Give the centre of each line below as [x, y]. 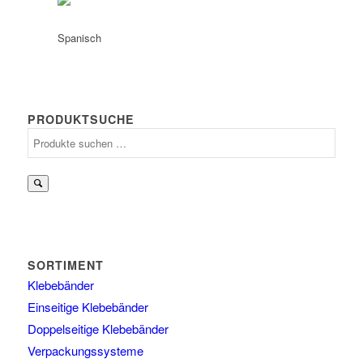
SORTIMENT [65, 265]
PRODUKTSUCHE [81, 119]
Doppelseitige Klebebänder [98, 329]
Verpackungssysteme [85, 350]
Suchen [44, 136]
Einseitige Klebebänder [88, 307]
